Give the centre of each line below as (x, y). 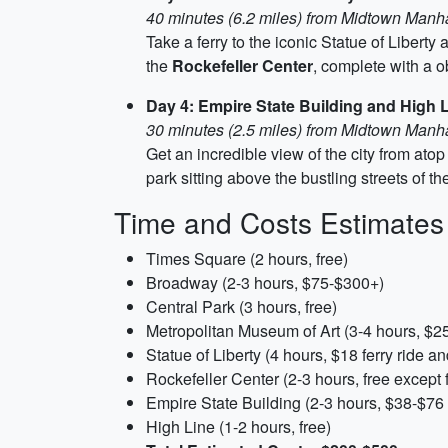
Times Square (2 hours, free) (247, 258)
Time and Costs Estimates (279, 222)
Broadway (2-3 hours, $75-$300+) (265, 282)
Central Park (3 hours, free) (241, 306)
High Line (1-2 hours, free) (238, 426)
